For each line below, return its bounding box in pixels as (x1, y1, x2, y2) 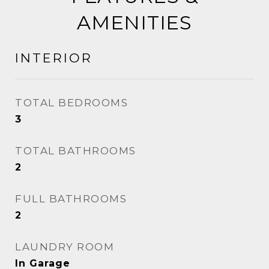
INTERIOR (15, 50, 92, 65)
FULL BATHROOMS (15, 193, 127, 205)
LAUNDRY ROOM (15, 241, 114, 253)
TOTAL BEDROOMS (15, 97, 128, 109)
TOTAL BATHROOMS (15, 145, 136, 157)
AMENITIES (77, 11, 192, 34)
